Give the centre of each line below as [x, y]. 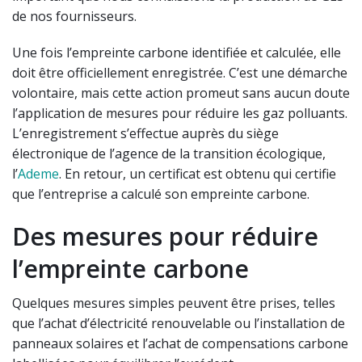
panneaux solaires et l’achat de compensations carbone [180, 344]
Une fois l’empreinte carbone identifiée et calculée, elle [177, 53]
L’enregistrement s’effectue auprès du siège [145, 134]
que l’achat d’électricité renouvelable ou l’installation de [179, 324]
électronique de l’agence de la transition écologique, [169, 154]
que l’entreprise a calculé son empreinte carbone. [161, 194]
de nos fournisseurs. [78, 17]
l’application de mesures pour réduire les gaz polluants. [180, 114]
